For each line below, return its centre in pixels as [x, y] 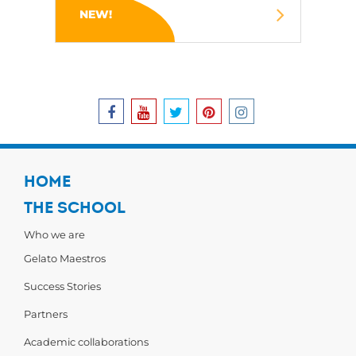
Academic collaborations [86, 342]
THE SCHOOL [75, 208]
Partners [46, 314]
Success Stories [62, 286]
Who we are [54, 234]
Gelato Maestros [65, 258]
